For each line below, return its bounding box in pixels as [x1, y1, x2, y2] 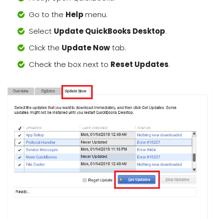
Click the [29, 43, 62, 53]
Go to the [29, 9, 66, 20]
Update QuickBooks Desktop [54, 26, 165, 36]
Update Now [62, 43, 110, 53]
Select [29, 26, 54, 36]
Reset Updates [110, 59, 169, 69]
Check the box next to [29, 59, 110, 69]
